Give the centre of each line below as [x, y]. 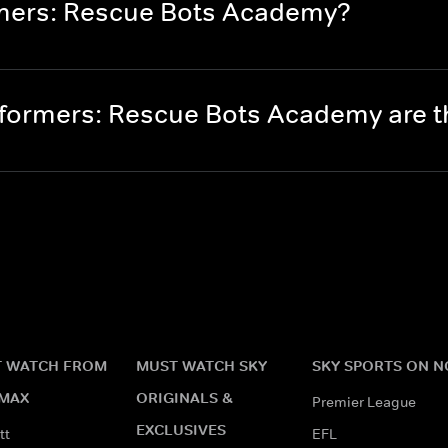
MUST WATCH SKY [201, 365]
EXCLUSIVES [181, 429]
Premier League [364, 401]
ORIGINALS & [184, 397]
